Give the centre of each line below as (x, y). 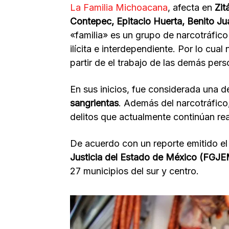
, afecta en (191, 8)
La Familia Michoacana (119, 8)
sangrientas (94, 103)
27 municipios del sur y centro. (134, 171)
